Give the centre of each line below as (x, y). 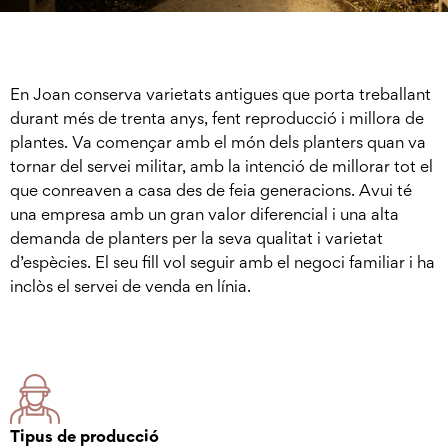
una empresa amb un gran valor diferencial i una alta (204, 214)
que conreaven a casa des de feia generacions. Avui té (211, 190)
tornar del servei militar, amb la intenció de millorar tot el (221, 166)
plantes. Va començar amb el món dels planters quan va (218, 142)
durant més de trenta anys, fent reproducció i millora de (217, 118)
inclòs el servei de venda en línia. (130, 286)
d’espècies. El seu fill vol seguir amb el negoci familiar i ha (222, 262)
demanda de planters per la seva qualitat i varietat (196, 238)
